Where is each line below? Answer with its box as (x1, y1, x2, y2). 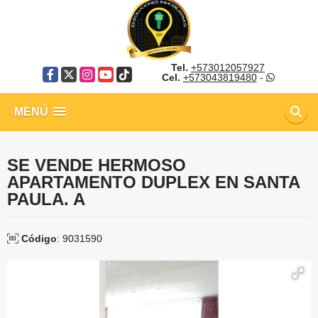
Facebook (42, 68, 87, 79)
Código (21, 233, 57, 244)
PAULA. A (7, 190, 85, 209)
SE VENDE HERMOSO (7, 155, 186, 175)
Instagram (79, 68, 125, 79)
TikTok (116, 68, 145, 79)
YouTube (97, 68, 138, 79)
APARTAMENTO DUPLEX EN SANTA (7, 172, 300, 192)
